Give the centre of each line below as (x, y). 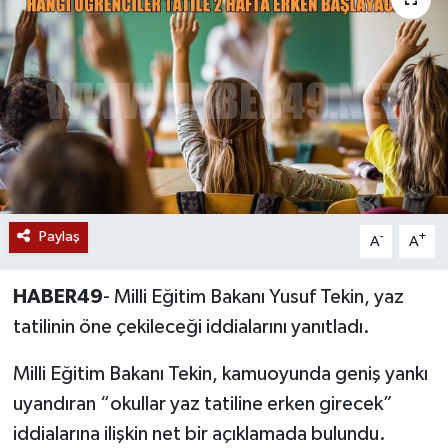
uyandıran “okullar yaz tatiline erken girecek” (202, 404)
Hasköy (84, 239)
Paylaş (59, 237)
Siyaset (84, 35)
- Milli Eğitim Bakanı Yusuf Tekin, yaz (253, 297)
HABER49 (57, 297)
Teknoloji (91, 86)
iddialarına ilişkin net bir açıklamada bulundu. (199, 434)
